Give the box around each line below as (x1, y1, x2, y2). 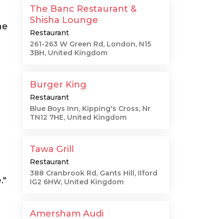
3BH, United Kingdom (30, 48, 108, 57)
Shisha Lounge (30, 15, 98, 25)
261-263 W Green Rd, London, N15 (30, 40, 151, 48)
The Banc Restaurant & (30, 3, 136, 14)
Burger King (30, 79, 87, 90)
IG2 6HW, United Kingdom (30, 177, 124, 186)
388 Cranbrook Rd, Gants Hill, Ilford (30, 169, 157, 177)
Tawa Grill (30, 144, 74, 154)
